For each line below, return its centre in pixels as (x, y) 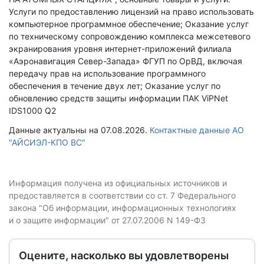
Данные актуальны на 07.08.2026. (79, 130)
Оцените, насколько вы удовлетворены (124, 255)
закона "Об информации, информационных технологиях (123, 208)
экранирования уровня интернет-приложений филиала (120, 49)
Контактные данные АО (197, 130)
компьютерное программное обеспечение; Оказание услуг (129, 24)
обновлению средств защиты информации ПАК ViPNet (118, 98)
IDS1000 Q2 (32, 110)
